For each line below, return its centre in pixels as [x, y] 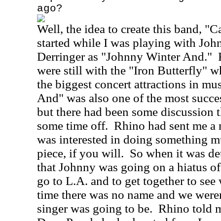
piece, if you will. [80, 153]
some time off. [73, 126]
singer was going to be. [95, 208]
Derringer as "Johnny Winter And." [125, 56]
